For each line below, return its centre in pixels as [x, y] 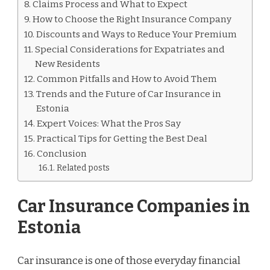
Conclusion [62, 154]
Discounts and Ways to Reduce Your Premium [137, 34]
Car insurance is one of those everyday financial [129, 261]
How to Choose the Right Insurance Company [132, 19]
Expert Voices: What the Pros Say [109, 124]
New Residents [68, 64]
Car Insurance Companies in [134, 206]
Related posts [83, 168]
